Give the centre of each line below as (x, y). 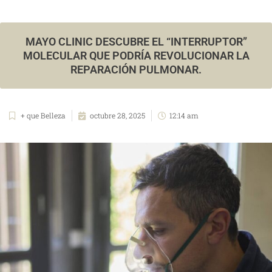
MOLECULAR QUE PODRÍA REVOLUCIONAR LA (136, 56)
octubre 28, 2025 (117, 116)
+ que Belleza (43, 116)
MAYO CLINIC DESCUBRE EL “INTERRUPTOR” (136, 42)
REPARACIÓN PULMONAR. (136, 70)
